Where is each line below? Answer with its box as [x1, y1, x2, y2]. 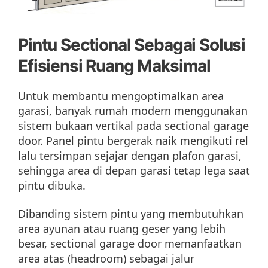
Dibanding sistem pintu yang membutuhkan [18, 206, 243, 221]
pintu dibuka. [18, 178, 86, 193]
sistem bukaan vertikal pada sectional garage [18, 118, 249, 133]
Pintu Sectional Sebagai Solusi [18, 34, 246, 55]
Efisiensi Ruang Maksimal [18, 55, 211, 76]
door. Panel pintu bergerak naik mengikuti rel [18, 133, 248, 148]
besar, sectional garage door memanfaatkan [18, 236, 242, 251]
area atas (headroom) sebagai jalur [18, 251, 194, 266]
